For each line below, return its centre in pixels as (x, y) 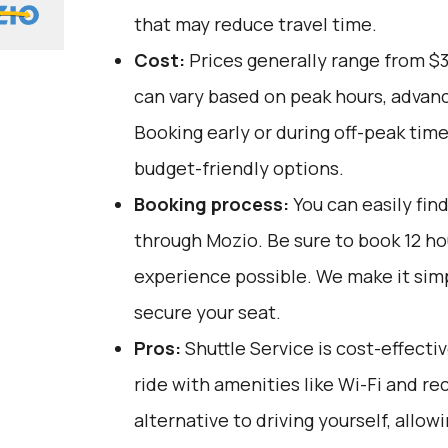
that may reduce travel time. (255, 24)
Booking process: (211, 204)
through (169, 240)
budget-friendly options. (238, 168)
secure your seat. (207, 312)
